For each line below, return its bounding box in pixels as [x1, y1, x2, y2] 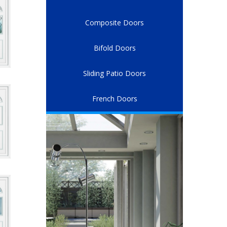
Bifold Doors [93, 43, 136, 53]
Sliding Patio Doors [83, 68, 146, 79]
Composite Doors [85, 18, 144, 28]
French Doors [92, 94, 137, 104]
